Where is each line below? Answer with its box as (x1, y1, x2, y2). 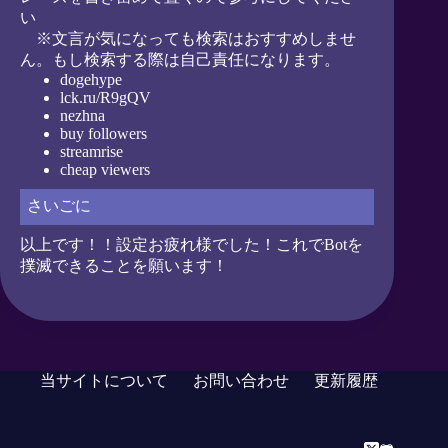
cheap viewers (60, 160, 150, 178)
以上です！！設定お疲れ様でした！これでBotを (20, 236, 363, 254)
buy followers (60, 124, 147, 142)
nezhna (60, 106, 105, 124)
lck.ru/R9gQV (60, 88, 151, 106)
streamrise (60, 142, 123, 160)
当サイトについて (40, 372, 168, 390)
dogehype (60, 70, 122, 88)
